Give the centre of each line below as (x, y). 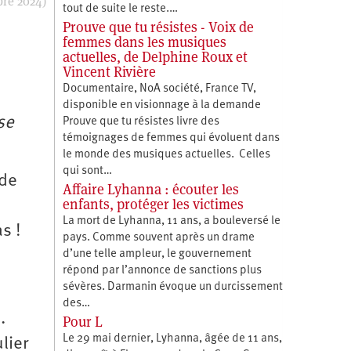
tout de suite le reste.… (120, 9)
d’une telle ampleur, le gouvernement (157, 254)
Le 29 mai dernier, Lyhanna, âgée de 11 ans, (172, 338)
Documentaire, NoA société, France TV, (159, 89)
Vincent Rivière (109, 71)
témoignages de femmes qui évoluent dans (171, 138)
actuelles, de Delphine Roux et (155, 56)
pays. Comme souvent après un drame (158, 237)
